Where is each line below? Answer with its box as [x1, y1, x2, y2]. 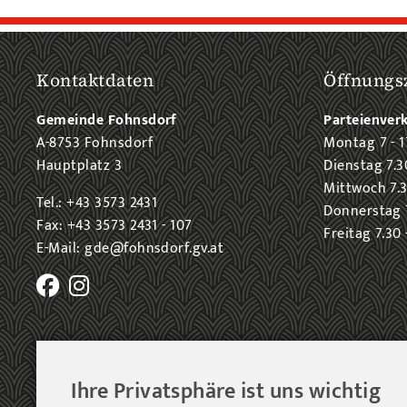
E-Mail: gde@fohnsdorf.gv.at [36, 236, 224, 262]
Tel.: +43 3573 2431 [36, 191, 158, 216]
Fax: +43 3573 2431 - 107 [36, 213, 193, 239]
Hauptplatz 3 [36, 154, 123, 179]
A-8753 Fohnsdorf [36, 131, 153, 156]
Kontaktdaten [36, 68, 154, 93]
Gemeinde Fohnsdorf [36, 108, 177, 134]
